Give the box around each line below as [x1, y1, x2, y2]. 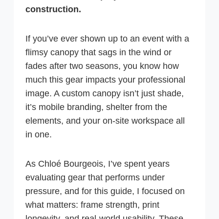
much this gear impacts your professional [25, 75, 185, 85]
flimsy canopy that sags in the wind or [25, 47, 172, 58]
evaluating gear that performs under [25, 173, 165, 183]
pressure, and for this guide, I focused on [25, 186, 185, 197]
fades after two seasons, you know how [25, 61, 179, 71]
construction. [25, 4, 81, 15]
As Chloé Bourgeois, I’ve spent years [25, 159, 170, 169]
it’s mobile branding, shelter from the [25, 102, 167, 112]
